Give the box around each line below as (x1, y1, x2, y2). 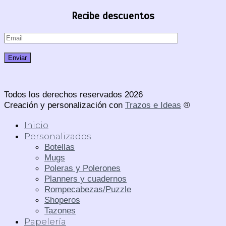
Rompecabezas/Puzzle (44, 184, 131, 194)
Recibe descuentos (72, 9, 154, 22)
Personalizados (24, 130, 91, 141)
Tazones (44, 205, 76, 215)
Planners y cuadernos (44, 173, 127, 184)
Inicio (24, 119, 48, 130)
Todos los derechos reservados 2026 (4, 89, 143, 100)
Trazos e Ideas (125, 100, 181, 110)
